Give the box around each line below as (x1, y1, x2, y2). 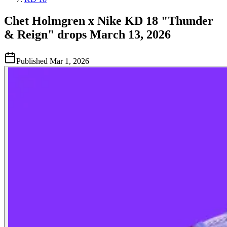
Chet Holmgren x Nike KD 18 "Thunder (4, 14, 213, 27)
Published (16, 56, 48, 65)
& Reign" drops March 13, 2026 (4, 27, 171, 41)
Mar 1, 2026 (50, 56, 89, 65)
